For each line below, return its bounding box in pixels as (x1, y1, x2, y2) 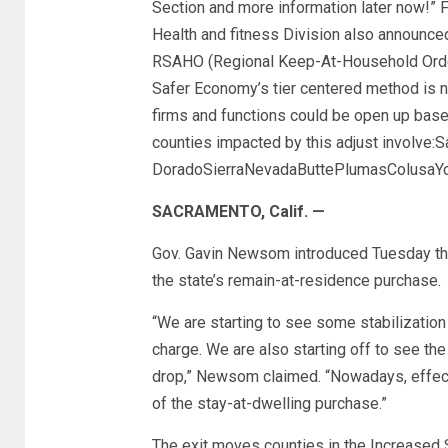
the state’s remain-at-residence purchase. (151, 270, 441, 290)
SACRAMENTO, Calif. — (151, 201, 325, 221)
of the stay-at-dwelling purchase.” (151, 393, 387, 413)
